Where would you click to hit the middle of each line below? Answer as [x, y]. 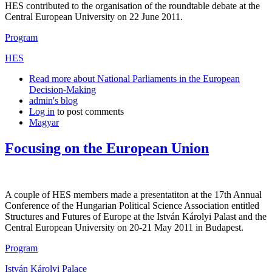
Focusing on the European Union [107, 148]
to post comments [89, 112]
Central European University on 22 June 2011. [94, 17]
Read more [50, 79]
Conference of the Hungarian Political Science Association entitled [132, 206]
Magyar [44, 123]
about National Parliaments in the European [155, 79]
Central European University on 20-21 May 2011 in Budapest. [124, 228]
